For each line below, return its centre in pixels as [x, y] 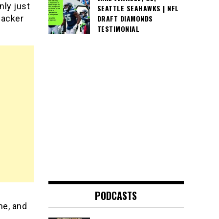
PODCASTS [116, 196]
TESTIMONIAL [118, 29]
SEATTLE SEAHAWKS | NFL [138, 8]
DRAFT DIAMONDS [125, 19]
